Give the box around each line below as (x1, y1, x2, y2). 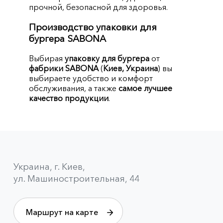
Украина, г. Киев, (13, 161, 85, 173)
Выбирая (29, 53, 65, 64)
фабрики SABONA (29, 63, 101, 74)
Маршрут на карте (25, 207, 98, 218)
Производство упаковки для (29, 21, 157, 33)
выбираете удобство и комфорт (29, 73, 153, 84)
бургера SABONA (29, 32, 107, 44)
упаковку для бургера (65, 53, 150, 64)
